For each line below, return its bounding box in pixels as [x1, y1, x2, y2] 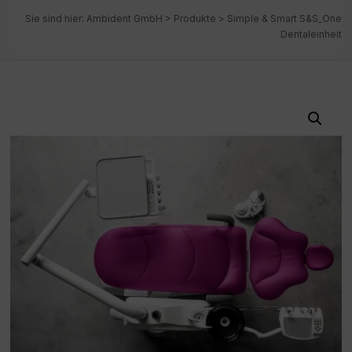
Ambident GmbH [86, 12, 163, 24]
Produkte [173, 12, 216, 24]
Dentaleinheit [280, 27, 342, 40]
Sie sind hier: [24, 12, 86, 24]
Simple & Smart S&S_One [226, 12, 342, 24]
